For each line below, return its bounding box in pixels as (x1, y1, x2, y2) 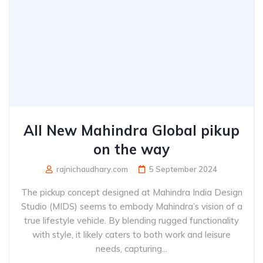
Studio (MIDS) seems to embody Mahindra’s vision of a (21, 201, 242, 212)
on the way (93, 140, 170, 158)
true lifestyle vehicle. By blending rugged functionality (24, 215, 239, 226)
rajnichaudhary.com (55, 164, 128, 174)
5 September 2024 (149, 164, 217, 174)
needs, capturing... (96, 243, 167, 254)
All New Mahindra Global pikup (23, 122, 240, 139)
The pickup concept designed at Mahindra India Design (21, 187, 242, 198)
